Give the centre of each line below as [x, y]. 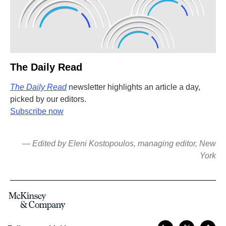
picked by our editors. [48, 99]
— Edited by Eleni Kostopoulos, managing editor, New [119, 144]
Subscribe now [37, 111]
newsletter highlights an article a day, [133, 87]
